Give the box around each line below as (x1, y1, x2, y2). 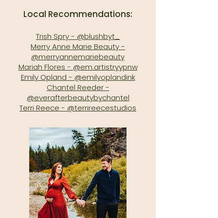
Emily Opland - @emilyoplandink (20, 72, 135, 82)
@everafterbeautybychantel (26, 92, 129, 103)
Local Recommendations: (23, 8, 132, 20)
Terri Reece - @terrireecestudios (19, 103, 136, 113)
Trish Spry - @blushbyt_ (36, 31, 120, 41)
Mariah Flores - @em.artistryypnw (18, 62, 138, 72)
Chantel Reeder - (46, 82, 109, 92)
